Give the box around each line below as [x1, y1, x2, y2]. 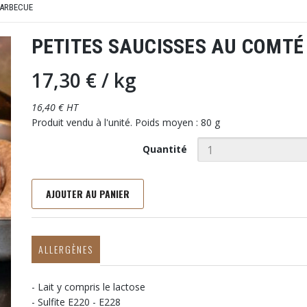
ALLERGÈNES [38, 242, 93, 256]
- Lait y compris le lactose [31, 280, 145, 293]
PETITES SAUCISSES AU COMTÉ [31, 34, 304, 58]
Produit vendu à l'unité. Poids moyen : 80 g [31, 116, 220, 129]
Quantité [143, 143, 188, 156]
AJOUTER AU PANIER [45, 186, 130, 201]
